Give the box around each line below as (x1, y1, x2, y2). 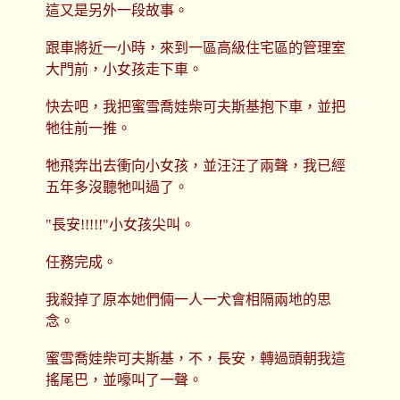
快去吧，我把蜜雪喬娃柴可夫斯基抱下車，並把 (45, 99, 346, 115)
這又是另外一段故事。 (45, 3, 188, 19)
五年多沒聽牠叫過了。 (45, 179, 188, 196)
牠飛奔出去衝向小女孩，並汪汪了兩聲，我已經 (45, 158, 346, 174)
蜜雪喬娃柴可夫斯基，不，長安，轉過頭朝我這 (45, 351, 346, 367)
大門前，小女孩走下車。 (45, 62, 203, 78)
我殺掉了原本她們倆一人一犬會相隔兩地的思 (45, 292, 331, 308)
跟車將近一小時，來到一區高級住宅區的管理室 (45, 40, 346, 56)
